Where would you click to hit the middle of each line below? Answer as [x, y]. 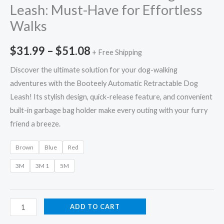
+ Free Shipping [117, 52]
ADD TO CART [95, 207]
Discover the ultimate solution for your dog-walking [94, 70]
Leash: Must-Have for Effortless [106, 10]
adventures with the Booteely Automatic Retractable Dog [104, 83]
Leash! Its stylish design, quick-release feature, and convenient [111, 97]
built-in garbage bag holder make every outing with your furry [109, 110]
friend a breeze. [35, 124]
